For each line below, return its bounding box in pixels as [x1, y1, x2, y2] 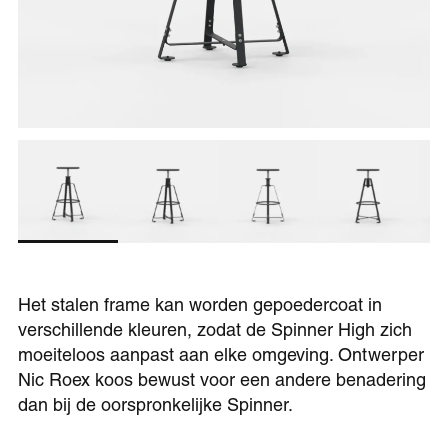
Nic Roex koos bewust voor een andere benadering [18, 373, 426, 392]
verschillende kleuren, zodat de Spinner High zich [18, 323, 412, 342]
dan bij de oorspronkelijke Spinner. [18, 398, 293, 417]
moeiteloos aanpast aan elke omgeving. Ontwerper [18, 348, 424, 367]
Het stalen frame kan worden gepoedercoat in [18, 298, 382, 317]
